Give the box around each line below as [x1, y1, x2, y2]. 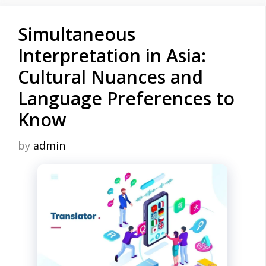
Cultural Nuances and [18, 65, 203, 89]
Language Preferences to [18, 86, 235, 110]
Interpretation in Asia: [18, 43, 206, 68]
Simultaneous [18, 22, 135, 46]
